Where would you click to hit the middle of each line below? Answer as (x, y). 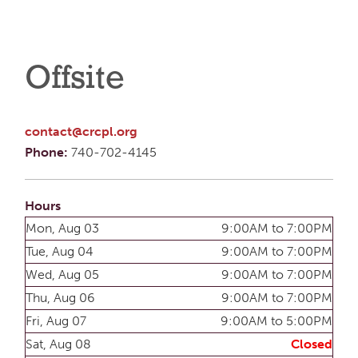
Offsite (74, 80)
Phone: (48, 153)
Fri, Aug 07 (56, 321)
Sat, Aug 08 (58, 344)
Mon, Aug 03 (62, 229)
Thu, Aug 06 (60, 298)
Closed (312, 344)
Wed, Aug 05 (62, 275)
